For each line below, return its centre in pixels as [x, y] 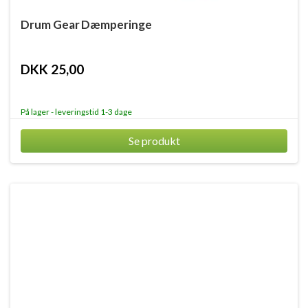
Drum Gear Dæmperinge [86, 24]
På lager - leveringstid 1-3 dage [76, 112]
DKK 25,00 [52, 69]
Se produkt [154, 141]
